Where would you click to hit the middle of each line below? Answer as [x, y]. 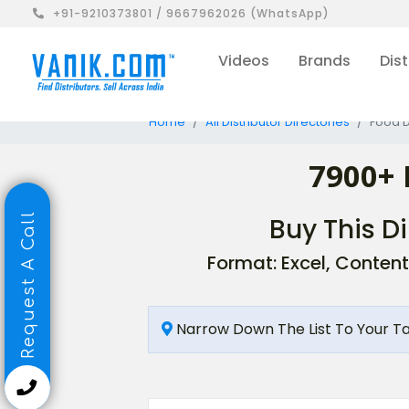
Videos [243, 61]
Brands [324, 61]
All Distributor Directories [278, 122]
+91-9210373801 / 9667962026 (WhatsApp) [191, 13]
